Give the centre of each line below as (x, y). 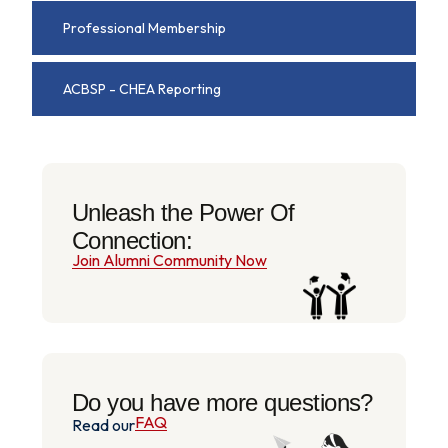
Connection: (132, 241)
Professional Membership (144, 28)
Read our (103, 424)
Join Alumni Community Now (169, 260)
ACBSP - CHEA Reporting (142, 89)
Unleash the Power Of (183, 213)
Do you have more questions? (222, 402)
